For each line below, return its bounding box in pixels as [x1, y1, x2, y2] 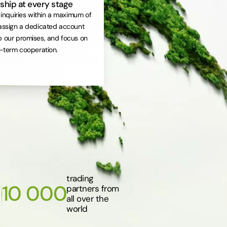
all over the [66, 193, 109, 204]
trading [66, 172, 93, 184]
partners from [66, 182, 119, 194]
